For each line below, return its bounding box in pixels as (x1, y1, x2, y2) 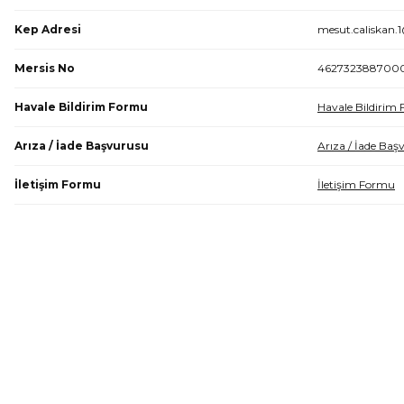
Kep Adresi (14, 23, 81, 36)
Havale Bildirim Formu (14, 100, 148, 114)
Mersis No (14, 61, 75, 75)
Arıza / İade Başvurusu (14, 139, 149, 152)
